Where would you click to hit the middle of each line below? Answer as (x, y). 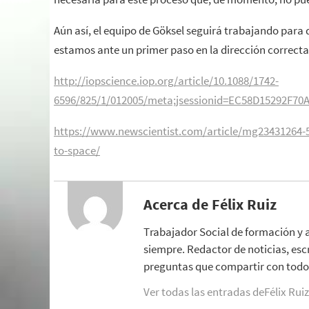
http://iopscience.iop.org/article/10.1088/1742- (166, 81)
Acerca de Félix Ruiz (210, 204)
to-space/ (77, 150)
